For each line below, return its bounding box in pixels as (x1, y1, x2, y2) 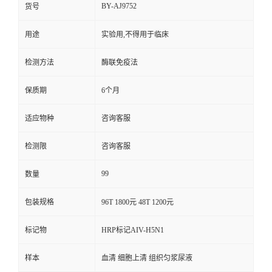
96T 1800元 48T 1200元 (101, 198, 174, 207)
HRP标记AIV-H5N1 (101, 226, 164, 235)
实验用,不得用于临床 (101, 30, 169, 39)
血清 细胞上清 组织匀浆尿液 (101, 254, 192, 263)
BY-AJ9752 (101, 2, 137, 11)
